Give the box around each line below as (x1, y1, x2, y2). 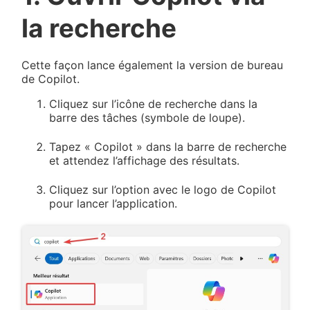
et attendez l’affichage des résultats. (49, 153, 240, 167)
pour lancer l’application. (49, 196, 178, 210)
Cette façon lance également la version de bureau (21, 57, 284, 72)
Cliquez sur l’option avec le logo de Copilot (49, 182, 277, 197)
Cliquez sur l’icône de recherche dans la (49, 96, 258, 111)
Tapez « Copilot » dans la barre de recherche (49, 139, 287, 154)
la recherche (21, 12, 177, 44)
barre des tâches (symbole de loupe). (49, 110, 246, 125)
